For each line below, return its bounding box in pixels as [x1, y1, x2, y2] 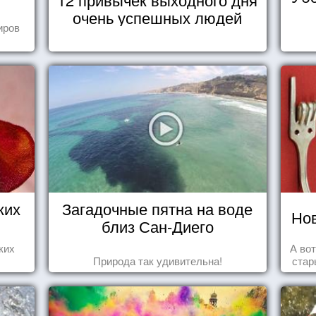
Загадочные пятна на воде [62, 197, 253, 219]
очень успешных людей [73, 6, 243, 28]
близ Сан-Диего [101, 215, 214, 237]
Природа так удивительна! [92, 253, 222, 268]
